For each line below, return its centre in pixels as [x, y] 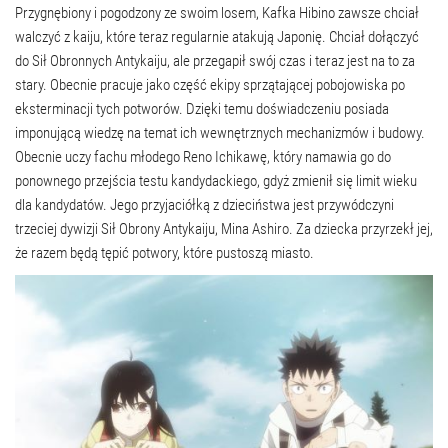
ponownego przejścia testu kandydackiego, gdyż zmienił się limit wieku [216, 180]
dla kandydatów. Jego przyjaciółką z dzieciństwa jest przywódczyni [204, 204]
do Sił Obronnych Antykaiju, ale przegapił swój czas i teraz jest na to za [215, 60]
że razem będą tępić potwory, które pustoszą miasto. [164, 252]
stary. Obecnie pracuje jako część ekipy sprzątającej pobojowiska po [210, 84]
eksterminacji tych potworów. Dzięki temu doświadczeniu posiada [202, 108]
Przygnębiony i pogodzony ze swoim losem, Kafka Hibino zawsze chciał [217, 12]
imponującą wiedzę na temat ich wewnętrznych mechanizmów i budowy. [220, 132]
